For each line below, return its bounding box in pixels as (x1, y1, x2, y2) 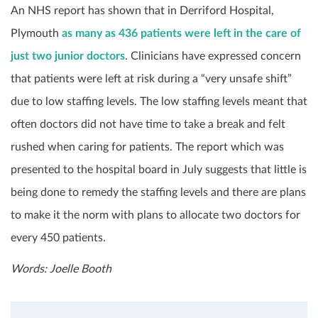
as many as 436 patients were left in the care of (62, 28, 301, 39)
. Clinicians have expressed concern (125, 50, 301, 62)
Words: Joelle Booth (11, 263, 111, 275)
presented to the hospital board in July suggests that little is (11, 164, 307, 175)
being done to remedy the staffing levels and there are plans (11, 187, 306, 198)
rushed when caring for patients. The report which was (11, 141, 284, 153)
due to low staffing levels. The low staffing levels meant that (11, 96, 307, 107)
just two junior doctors (11, 50, 125, 62)
